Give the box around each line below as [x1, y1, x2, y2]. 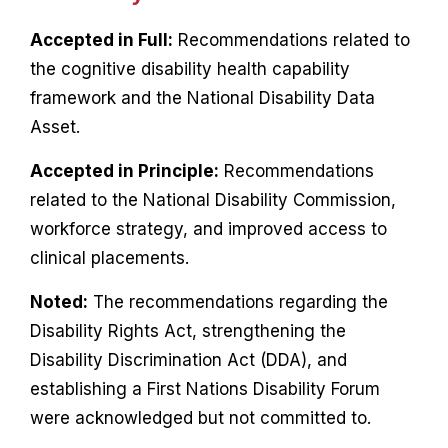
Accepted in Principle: [29, 160, 219, 181]
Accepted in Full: [29, 29, 173, 50]
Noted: [29, 291, 88, 312]
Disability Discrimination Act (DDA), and [29, 349, 347, 370]
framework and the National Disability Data [29, 87, 375, 108]
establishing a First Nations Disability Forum [29, 378, 380, 399]
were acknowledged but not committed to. [29, 407, 371, 428]
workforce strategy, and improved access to [29, 218, 387, 239]
